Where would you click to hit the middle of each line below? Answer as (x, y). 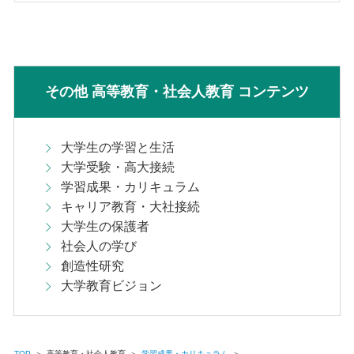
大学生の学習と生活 (117, 147)
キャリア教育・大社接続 (130, 206)
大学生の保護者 (105, 226)
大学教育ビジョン (111, 285)
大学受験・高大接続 (117, 167)
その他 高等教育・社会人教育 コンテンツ (177, 91)
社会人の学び (98, 246)
